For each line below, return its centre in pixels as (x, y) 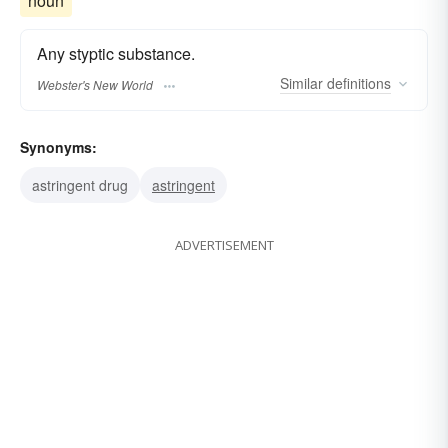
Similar (301, 83)
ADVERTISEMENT (224, 245)
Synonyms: (58, 147)
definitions (357, 83)
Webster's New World (95, 84)
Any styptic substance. (116, 54)
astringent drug (80, 185)
